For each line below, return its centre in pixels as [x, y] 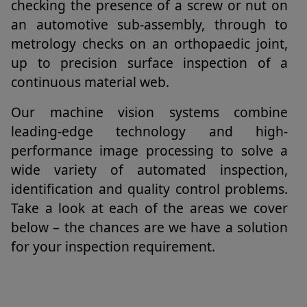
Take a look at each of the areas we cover [149, 208]
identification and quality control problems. [149, 189]
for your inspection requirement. [113, 246]
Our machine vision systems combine [149, 112]
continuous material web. [90, 82]
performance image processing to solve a [149, 150]
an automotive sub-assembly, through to [149, 24]
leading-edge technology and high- [149, 131]
